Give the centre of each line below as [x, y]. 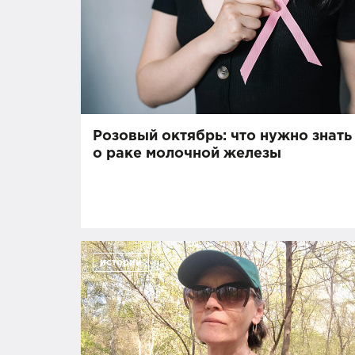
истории [121, 263]
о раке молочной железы [187, 154]
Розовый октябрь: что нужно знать [222, 136]
